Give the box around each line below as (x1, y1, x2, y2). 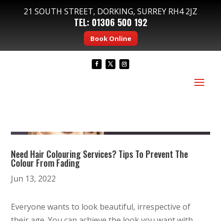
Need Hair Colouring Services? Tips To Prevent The (11, 147, 188, 160)
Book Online (90, 34, 131, 43)
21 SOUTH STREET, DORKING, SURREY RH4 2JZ (24, 6, 197, 17)
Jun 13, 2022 (11, 173, 56, 184)
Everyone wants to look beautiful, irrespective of (11, 201, 191, 212)
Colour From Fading (11, 156, 80, 169)
